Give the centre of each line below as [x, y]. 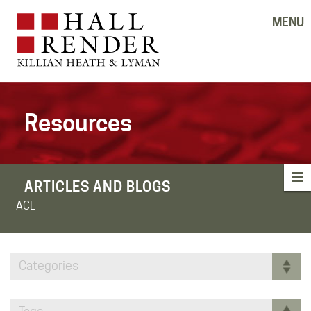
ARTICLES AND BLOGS [98, 186]
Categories [49, 265]
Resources [78, 123]
